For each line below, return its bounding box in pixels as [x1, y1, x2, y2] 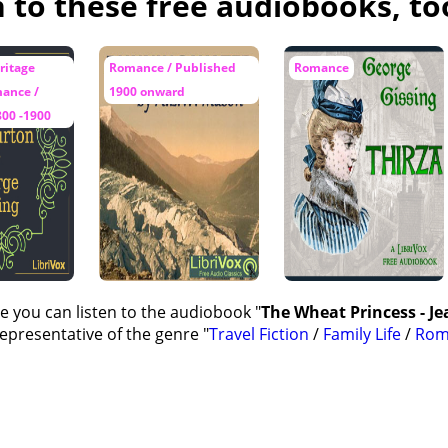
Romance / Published [109, 59, 236, 76]
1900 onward [109, 83, 185, 100]
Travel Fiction [209, 323, 309, 345]
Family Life [323, 323, 401, 345]
